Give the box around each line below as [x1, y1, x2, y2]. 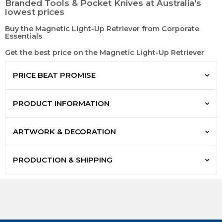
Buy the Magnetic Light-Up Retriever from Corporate [5, 24, 199, 34]
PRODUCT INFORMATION [13, 99, 110, 109]
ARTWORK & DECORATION [13, 127, 116, 137]
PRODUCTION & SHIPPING [13, 155, 112, 165]
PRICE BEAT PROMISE [13, 70, 96, 80]
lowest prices [5, 7, 64, 17]
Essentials [5, 32, 42, 41]
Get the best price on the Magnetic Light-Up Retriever [5, 48, 204, 57]
